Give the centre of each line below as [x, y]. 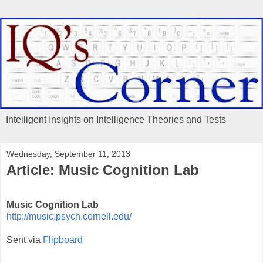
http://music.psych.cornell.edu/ [69, 217]
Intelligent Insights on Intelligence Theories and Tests [116, 119]
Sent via [25, 240]
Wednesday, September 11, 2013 [68, 154]
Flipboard [63, 240]
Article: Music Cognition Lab [103, 170]
